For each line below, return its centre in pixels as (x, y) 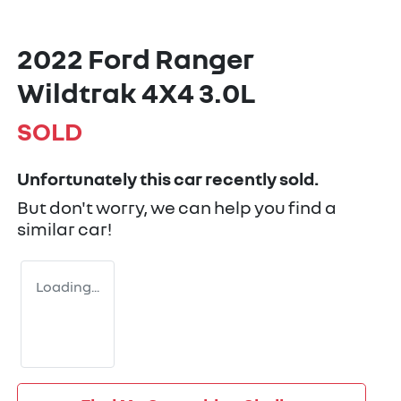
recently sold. (260, 179)
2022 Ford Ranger (136, 59)
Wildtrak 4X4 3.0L (136, 93)
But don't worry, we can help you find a (177, 207)
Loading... (68, 287)
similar (47, 229)
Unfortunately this (95, 179)
